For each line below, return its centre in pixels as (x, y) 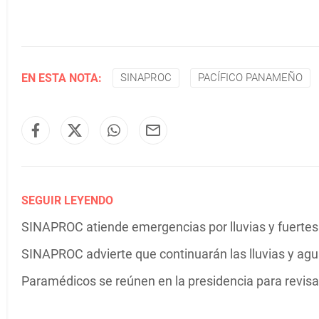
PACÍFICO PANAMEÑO (250, 78)
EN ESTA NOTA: (62, 78)
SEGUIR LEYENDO (67, 200)
